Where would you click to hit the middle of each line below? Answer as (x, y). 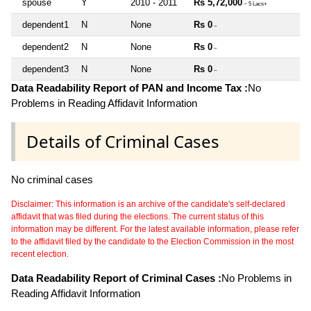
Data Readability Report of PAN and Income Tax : (129, 87)
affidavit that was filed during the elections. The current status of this (137, 216)
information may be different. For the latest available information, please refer (155, 229)
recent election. (40, 254)
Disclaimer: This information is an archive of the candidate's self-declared (148, 204)
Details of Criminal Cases (123, 141)
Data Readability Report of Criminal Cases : (116, 278)
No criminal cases (52, 179)
